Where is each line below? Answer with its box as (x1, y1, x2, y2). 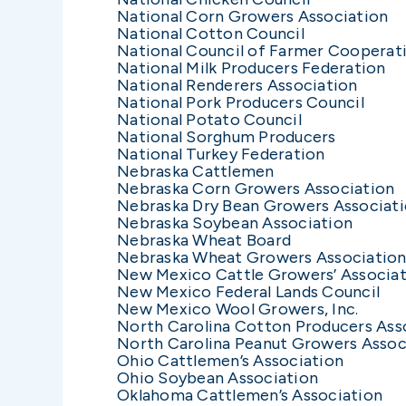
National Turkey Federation (117, 143, 325, 164)
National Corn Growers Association (117, 5, 389, 26)
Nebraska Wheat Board (117, 229, 291, 250)
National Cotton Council (117, 23, 304, 43)
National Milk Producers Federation (117, 57, 386, 78)
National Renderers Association (117, 74, 358, 95)
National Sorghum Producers (117, 126, 336, 147)
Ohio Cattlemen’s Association (117, 350, 343, 371)
